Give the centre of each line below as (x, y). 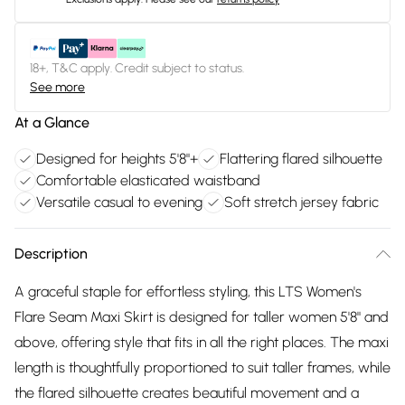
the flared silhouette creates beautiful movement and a (187, 393)
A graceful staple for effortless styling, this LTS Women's (188, 292)
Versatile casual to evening (119, 202)
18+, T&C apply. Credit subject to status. (137, 68)
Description (51, 254)
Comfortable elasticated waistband (148, 180)
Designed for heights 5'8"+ (117, 159)
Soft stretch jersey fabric (301, 202)
